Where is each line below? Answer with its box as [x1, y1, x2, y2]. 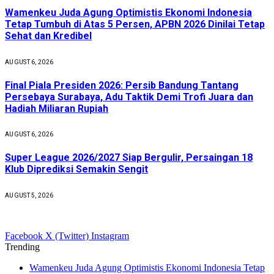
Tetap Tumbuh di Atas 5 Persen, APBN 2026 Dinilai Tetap [5, 18, 265, 31]
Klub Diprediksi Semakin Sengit [5, 163, 148, 176]
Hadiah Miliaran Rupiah [5, 102, 108, 114]
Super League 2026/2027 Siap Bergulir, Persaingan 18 [5, 152, 253, 164]
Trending [5, 241, 40, 252]
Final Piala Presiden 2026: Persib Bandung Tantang [5, 79, 239, 91]
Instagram [91, 230, 129, 241]
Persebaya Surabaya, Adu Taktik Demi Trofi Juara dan [5, 91, 253, 103]
